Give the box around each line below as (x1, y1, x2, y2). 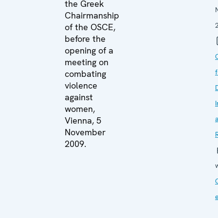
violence (65, 79, 97, 91)
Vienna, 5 (65, 114, 101, 126)
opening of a (65, 44, 113, 56)
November (65, 126, 106, 138)
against (65, 91, 93, 103)
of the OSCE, (65, 21, 115, 33)
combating (65, 68, 106, 79)
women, (65, 103, 95, 114)
